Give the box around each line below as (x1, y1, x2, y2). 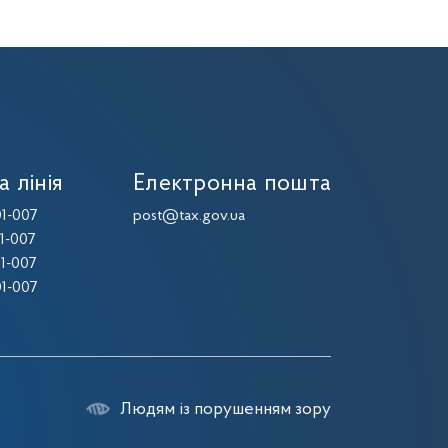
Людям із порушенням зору (120, 401, 331, 418)
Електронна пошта (133, 172, 331, 196)
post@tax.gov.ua (133, 208, 246, 224)
